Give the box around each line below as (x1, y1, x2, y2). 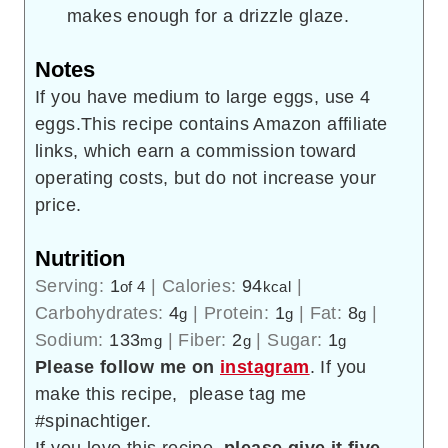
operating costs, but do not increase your (35, 168, 377, 189)
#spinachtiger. (35, 411, 152, 432)
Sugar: (267, 330, 329, 351)
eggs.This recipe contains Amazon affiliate (35, 114, 388, 135)
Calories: (161, 276, 242, 297)
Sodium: (35, 330, 110, 351)
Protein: (204, 303, 275, 324)
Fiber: (178, 330, 233, 351)
